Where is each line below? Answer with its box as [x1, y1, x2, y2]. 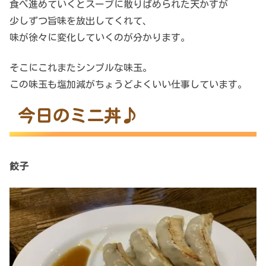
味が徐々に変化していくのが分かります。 [9, 33, 190, 43]
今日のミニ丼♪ [18, 107, 139, 125]
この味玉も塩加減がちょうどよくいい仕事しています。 [9, 79, 247, 89]
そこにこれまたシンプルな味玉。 [9, 62, 152, 72]
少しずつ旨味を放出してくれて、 [9, 16, 152, 26]
